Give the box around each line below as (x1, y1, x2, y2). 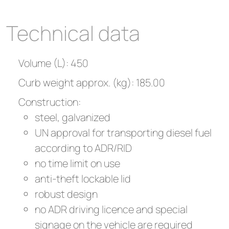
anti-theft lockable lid (35, 172, 131, 186)
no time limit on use (35, 156, 120, 170)
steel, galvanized (35, 110, 110, 124)
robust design (35, 187, 98, 201)
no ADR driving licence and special (35, 202, 188, 216)
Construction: (18, 95, 81, 109)
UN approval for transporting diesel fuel (35, 126, 212, 140)
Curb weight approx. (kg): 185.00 (18, 76, 165, 89)
